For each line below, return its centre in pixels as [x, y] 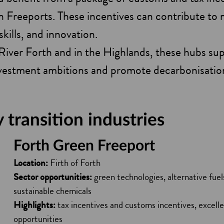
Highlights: [36, 205]
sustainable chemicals [54, 191]
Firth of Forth [75, 163]
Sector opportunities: [54, 177]
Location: [32, 163]
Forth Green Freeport [84, 146]
